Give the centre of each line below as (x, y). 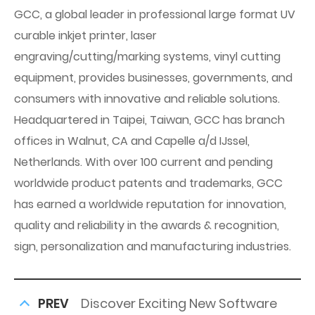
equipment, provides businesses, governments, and (153, 78)
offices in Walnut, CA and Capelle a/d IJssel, (132, 141)
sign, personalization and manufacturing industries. (153, 247)
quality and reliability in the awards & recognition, (147, 226)
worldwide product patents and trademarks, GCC (148, 184)
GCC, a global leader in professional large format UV (155, 15)
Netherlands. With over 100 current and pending (143, 162)
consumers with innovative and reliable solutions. (147, 99)
